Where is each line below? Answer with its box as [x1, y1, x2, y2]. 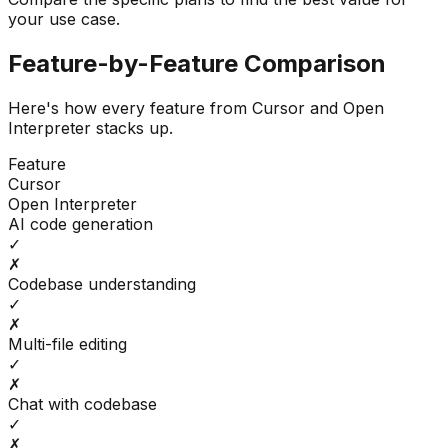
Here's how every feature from [8, 98, 252, 119]
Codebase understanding [8, 274, 196, 295]
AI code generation [8, 214, 153, 235]
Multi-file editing [8, 334, 127, 355]
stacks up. [91, 118, 173, 139]
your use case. [8, 9, 120, 30]
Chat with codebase [8, 394, 157, 415]
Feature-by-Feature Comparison [8, 49, 386, 79]
